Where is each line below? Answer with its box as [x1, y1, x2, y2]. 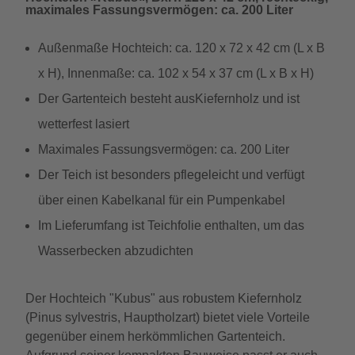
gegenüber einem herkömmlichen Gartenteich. [25, 330, 285, 343]
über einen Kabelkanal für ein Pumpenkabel [38, 193, 285, 207]
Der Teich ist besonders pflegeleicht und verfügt [38, 168, 304, 181]
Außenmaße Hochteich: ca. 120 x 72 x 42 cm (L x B [38, 41, 325, 55]
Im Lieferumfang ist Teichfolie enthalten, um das [38, 219, 304, 232]
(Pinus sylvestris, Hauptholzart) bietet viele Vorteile [25, 311, 310, 324]
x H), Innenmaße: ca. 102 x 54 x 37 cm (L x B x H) [38, 67, 314, 80]
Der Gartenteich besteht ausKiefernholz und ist [38, 92, 300, 105]
